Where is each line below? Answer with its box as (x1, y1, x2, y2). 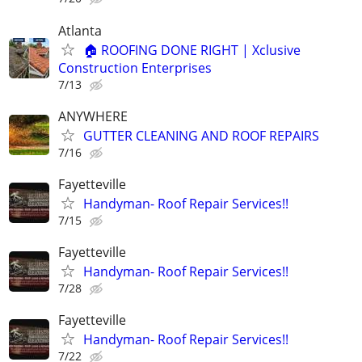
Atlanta (58, 21, 102, 40)
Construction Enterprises (58, 58, 212, 77)
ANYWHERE (58, 107, 128, 125)
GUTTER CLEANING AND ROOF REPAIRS (83, 126, 319, 145)
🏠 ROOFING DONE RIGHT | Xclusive (83, 40, 301, 59)
